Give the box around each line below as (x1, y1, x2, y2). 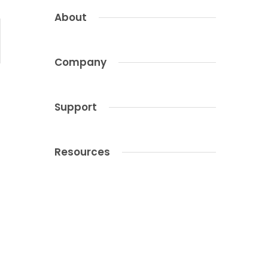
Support (54, 100, 97, 114)
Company (54, 55, 106, 69)
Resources (54, 145, 110, 159)
